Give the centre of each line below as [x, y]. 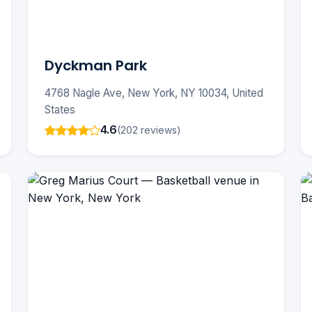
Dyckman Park [96, 66]
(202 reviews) [149, 130]
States [60, 110]
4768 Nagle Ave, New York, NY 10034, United [154, 93]
